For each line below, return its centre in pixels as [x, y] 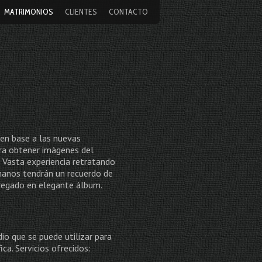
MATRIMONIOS [29, 12]
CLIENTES [81, 12]
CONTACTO [128, 12]
